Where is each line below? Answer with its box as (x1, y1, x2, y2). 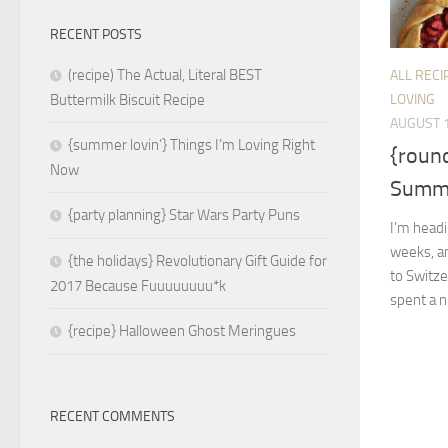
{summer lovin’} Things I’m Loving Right (68, 136, 315, 155)
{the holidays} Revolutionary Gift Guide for (68, 252, 327, 271)
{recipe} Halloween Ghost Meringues (68, 322, 296, 341)
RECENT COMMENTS (50, 408, 175, 426)
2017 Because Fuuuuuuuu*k (50, 277, 226, 296)
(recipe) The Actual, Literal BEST (68, 66, 262, 85)
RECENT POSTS (50, 26, 142, 44)
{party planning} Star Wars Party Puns (68, 206, 300, 225)
